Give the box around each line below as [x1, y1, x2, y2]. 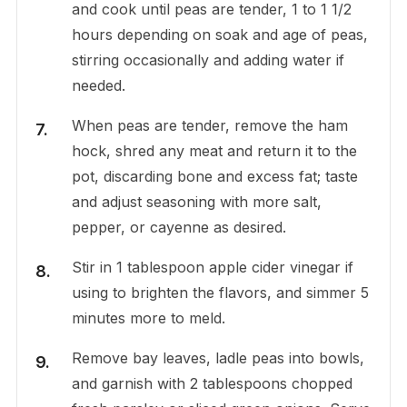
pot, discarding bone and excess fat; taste [71, 166, 358, 185]
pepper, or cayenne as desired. [71, 217, 286, 236]
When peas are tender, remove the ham [71, 115, 348, 134]
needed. [71, 75, 125, 94]
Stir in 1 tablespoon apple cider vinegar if [71, 257, 353, 276]
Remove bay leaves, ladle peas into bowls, [71, 348, 364, 367]
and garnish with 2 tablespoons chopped [71, 373, 352, 392]
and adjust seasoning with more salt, [71, 192, 322, 211]
